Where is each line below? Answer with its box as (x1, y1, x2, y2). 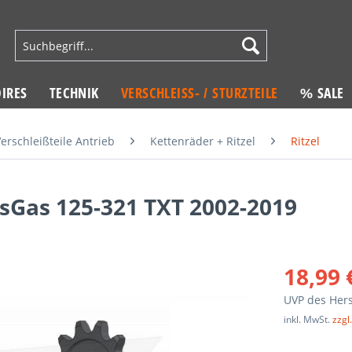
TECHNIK (49, 83, 99, 102)
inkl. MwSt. (284, 313, 333, 326)
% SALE (299, 83, 344, 102)
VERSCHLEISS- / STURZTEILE (120, 83, 272, 102)
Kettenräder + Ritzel (150, 134, 255, 148)
